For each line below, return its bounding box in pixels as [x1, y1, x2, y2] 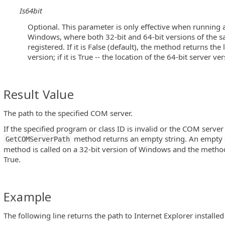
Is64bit [20, 6, 42, 16]
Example [4, 188, 52, 205]
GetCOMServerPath [6, 135, 70, 143]
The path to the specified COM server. [4, 107, 133, 118]
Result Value [4, 85, 74, 102]
